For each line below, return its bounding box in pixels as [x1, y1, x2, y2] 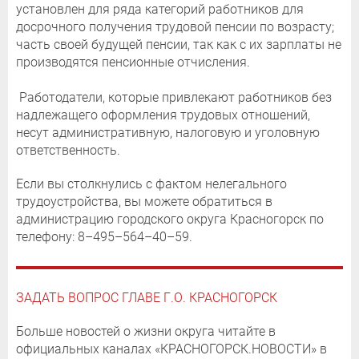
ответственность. [16, 142, 120, 158]
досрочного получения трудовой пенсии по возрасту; [16, 18, 334, 34]
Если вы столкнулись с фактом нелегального [16, 175, 287, 192]
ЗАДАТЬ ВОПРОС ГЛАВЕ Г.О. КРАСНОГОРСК [16, 289, 277, 305]
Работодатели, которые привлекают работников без [16, 89, 332, 105]
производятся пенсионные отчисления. [16, 54, 250, 70]
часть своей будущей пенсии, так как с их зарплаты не [16, 36, 341, 52]
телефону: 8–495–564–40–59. [16, 228, 192, 244]
